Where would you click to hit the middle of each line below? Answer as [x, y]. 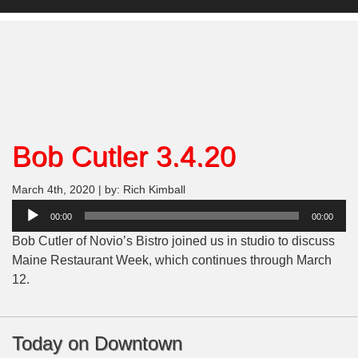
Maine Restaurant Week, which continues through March [172, 261]
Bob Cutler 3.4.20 [124, 157]
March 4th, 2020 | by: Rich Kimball [99, 190]
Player [30, 228]
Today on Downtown [97, 344]
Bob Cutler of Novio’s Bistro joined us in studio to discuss [173, 241]
